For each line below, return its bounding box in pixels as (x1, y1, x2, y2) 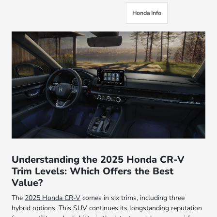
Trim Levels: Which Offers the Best (12, 164, 174, 178)
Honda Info (132, 9, 161, 17)
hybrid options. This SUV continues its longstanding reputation (12, 203, 202, 213)
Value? (12, 176, 43, 189)
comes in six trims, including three (80, 193, 185, 202)
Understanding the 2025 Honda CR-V (12, 153, 185, 166)
